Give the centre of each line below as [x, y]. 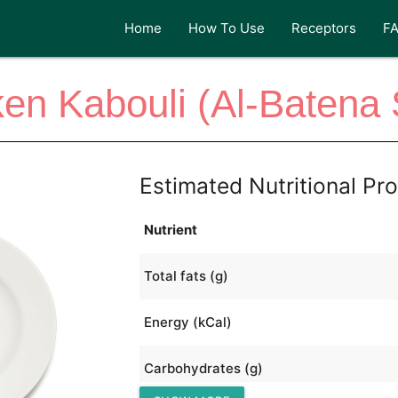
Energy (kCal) [187, 322]
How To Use [227, 28]
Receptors [324, 28]
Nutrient [170, 229]
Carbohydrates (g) [203, 368]
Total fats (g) [186, 275]
